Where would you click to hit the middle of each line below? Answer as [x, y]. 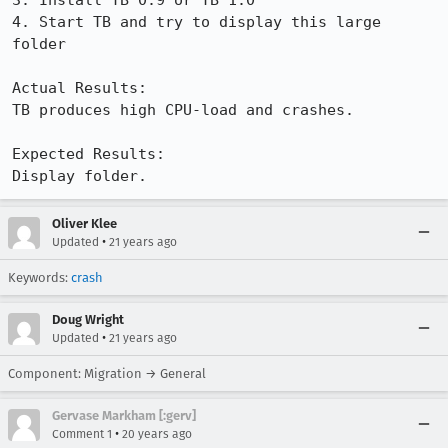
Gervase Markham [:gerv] [124, 415]
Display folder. [79, 176]
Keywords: [39, 277]
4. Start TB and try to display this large [196, 22]
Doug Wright [88, 319]
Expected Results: [97, 154]
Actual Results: [88, 88]
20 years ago [157, 434]
